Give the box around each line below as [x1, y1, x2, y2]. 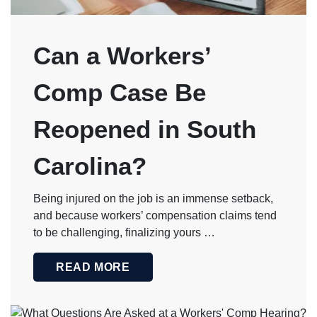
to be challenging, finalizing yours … [33, 226, 215, 238]
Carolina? [33, 151, 146, 180]
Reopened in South [33, 115, 256, 143]
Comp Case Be [33, 78, 206, 106]
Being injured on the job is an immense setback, [33, 192, 273, 204]
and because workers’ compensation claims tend [33, 209, 277, 221]
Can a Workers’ [33, 41, 210, 69]
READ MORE [56, 260, 130, 273]
